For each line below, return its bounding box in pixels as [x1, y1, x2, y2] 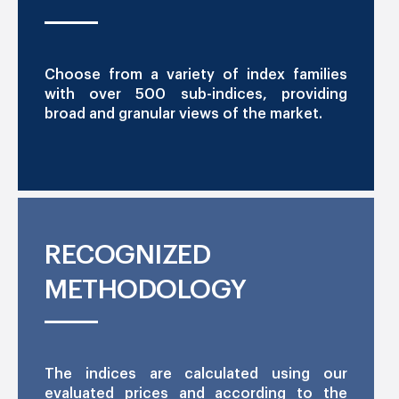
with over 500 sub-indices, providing [45, 87, 347, 102]
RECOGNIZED [45, 241, 210, 269]
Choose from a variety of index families [45, 68, 347, 83]
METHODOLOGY [45, 276, 247, 304]
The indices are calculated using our [45, 367, 347, 382]
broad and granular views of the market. [45, 107, 322, 122]
